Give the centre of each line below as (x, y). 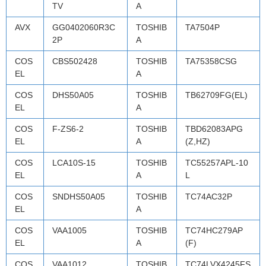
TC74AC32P (209, 196)
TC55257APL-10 (217, 162)
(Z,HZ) (198, 141)
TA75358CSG (211, 61)
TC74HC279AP (214, 230)
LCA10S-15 (74, 162)
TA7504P (202, 27)
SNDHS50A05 (79, 196)
